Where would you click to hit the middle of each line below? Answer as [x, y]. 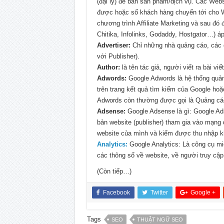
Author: [108, 67]
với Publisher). [118, 56]
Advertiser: [113, 45]
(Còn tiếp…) [114, 171]
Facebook [116, 193]
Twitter [159, 193]
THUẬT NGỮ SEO [160, 220]
